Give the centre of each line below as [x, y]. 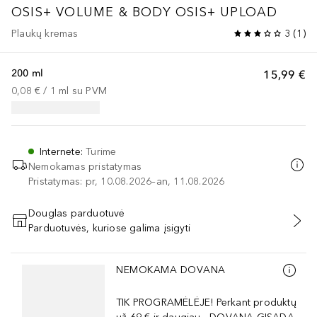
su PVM [90, 91]
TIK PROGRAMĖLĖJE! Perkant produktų [206, 302]
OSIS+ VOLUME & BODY [91, 12]
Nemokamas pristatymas [85, 166]
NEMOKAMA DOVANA [171, 270]
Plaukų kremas [45, 33]
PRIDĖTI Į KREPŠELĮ [158, 228]
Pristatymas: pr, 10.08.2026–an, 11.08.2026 [127, 181]
